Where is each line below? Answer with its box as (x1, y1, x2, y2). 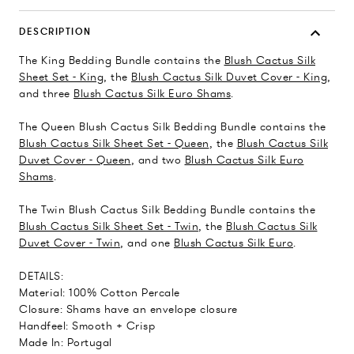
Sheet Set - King (19, 70, 104, 85)
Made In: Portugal (19, 335, 112, 350)
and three (19, 86, 73, 101)
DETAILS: (19, 269, 63, 284)
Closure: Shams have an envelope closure (19, 302, 238, 317)
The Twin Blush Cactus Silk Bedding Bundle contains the (19, 202, 315, 217)
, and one (120, 235, 174, 250)
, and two (130, 153, 185, 168)
